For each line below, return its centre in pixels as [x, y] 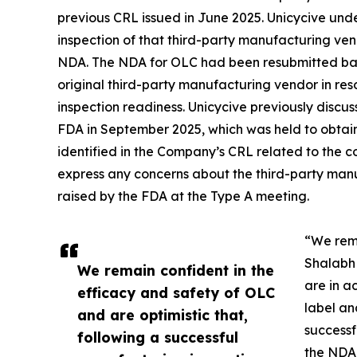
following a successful [158, 337]
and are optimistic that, [163, 315]
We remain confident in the [176, 271]
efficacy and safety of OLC [176, 293]
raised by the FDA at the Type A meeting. [183, 196]
